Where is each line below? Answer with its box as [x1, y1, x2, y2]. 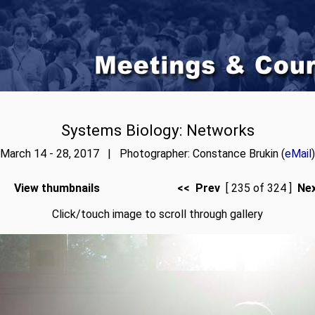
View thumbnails [13, 181, 100, 195]
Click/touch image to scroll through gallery [52, 207, 263, 221]
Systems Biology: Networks [60, 121, 255, 139]
